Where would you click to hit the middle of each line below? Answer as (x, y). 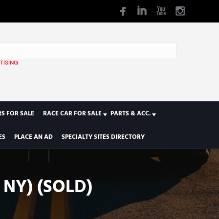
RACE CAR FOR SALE (72, 113)
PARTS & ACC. (130, 113)
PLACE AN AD (33, 137)
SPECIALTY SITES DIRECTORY (103, 137)
